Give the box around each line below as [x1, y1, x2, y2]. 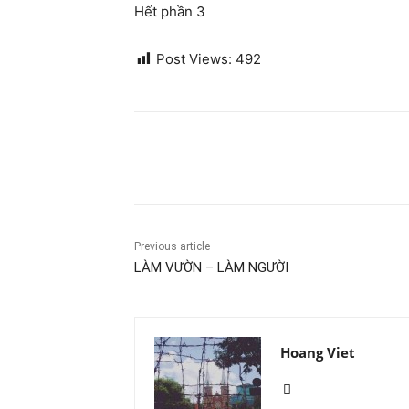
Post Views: [156, 50, 232, 68]
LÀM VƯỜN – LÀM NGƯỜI [134, 259, 288, 277]
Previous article [134, 240, 210, 254]
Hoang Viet [280, 343, 355, 362]
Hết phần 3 [134, 3, 205, 21]
